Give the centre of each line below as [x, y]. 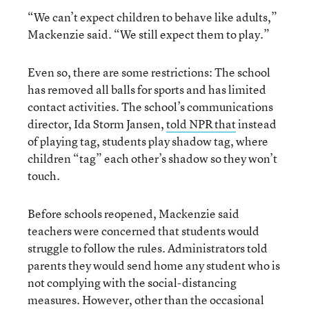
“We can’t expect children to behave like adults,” [152, 17]
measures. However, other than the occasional [146, 299]
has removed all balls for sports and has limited [147, 89]
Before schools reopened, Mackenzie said [133, 213]
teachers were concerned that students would [143, 230]
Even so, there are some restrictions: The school [149, 72]
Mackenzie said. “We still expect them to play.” [149, 34]
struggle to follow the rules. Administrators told [148, 248]
